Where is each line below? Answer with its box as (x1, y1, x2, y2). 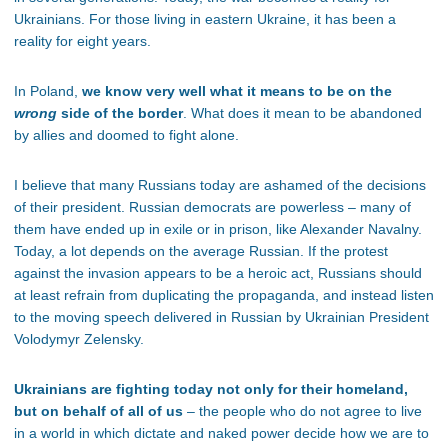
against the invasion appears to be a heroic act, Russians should (14, 265, 422, 282)
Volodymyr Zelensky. (14, 331, 144, 348)
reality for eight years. (14, 33, 151, 50)
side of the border (57, 105, 183, 122)
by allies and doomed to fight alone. (14, 127, 239, 144)
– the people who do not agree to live (187, 403, 422, 420)
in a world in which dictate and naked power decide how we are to (14, 425, 429, 442)
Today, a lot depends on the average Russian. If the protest (14, 243, 388, 260)
